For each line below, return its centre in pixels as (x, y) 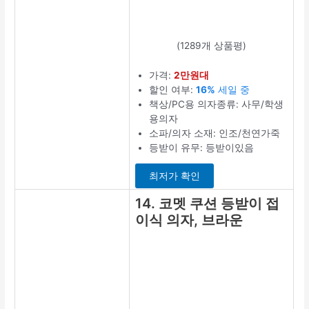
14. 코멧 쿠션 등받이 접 (208, 203)
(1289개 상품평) (212, 45)
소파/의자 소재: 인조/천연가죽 (215, 133)
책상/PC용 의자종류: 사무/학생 (217, 104)
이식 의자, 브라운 (189, 220)
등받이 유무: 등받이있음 (202, 147)
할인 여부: (173, 89)
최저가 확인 (175, 176)
